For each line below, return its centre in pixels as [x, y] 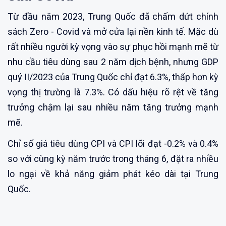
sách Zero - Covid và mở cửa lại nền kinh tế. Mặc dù [113, 31]
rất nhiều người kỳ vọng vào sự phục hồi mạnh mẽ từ [113, 46]
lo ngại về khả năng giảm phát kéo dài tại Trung [113, 174]
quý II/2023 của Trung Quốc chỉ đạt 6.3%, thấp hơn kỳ [113, 77]
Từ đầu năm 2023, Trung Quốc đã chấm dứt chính [113, 16]
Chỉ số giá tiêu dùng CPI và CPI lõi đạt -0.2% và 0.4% [113, 143]
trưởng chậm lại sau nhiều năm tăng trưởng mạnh [113, 107]
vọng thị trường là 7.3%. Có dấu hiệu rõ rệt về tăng [113, 92]
